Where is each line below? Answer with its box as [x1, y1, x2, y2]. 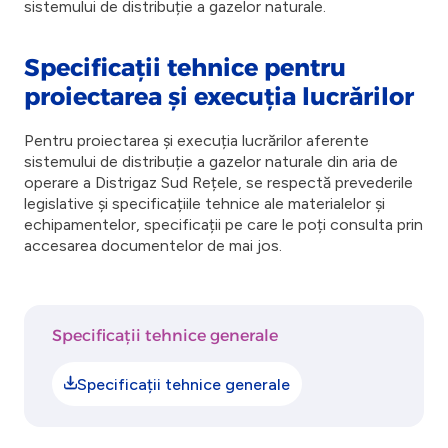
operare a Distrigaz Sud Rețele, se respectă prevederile [24, 173, 413, 192]
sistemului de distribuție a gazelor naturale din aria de [24, 152, 398, 171]
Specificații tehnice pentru [24, 53, 346, 82]
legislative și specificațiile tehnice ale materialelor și [24, 194, 385, 213]
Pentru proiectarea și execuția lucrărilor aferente [24, 131, 369, 150]
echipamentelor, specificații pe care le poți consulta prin [24, 215, 423, 234]
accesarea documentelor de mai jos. [24, 236, 282, 255]
